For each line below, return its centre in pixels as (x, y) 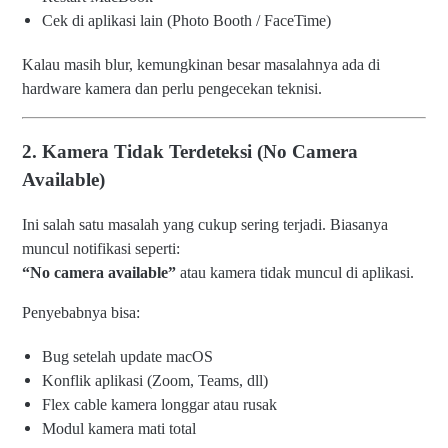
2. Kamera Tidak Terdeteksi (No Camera (190, 151)
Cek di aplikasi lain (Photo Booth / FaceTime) (186, 21)
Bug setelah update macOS (127, 356)
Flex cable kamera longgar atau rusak (159, 404)
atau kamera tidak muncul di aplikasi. (295, 272)
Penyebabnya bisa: (81, 312)
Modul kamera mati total (119, 428)
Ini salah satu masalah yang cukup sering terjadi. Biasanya (205, 224)
